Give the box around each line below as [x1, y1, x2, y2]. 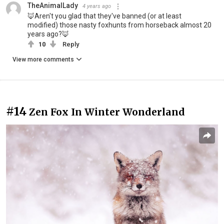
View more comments [12, 56, 74, 63]
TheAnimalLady [27, 1, 78, 10]
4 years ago [82, 3, 111, 10]
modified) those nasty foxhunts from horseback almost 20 [27, 21, 211, 29]
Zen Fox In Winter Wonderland [29, 106, 185, 118]
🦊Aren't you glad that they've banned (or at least [27, 12, 181, 20]
